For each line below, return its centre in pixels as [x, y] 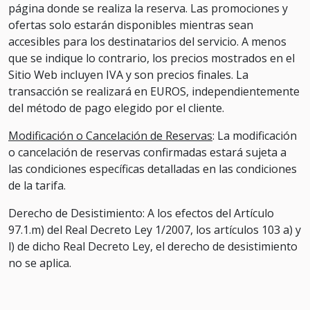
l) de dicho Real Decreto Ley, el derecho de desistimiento [153, 246]
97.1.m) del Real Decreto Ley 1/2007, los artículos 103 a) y [155, 230]
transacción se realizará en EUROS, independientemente [154, 91]
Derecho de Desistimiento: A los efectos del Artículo [141, 213]
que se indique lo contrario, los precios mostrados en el [152, 58]
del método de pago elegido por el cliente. [116, 108]
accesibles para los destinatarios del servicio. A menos [147, 42]
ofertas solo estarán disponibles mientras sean [131, 25]
